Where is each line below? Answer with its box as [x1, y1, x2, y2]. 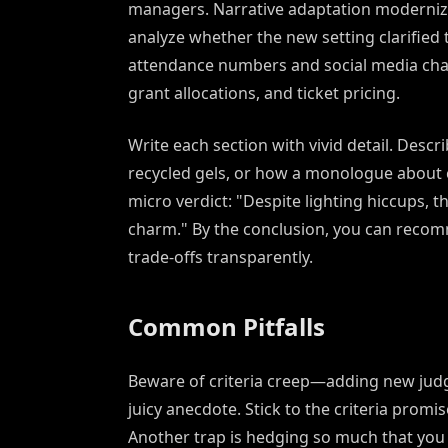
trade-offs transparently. [128, 246, 313, 269]
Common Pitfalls [128, 310, 325, 344]
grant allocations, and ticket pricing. [128, 82, 400, 105]
